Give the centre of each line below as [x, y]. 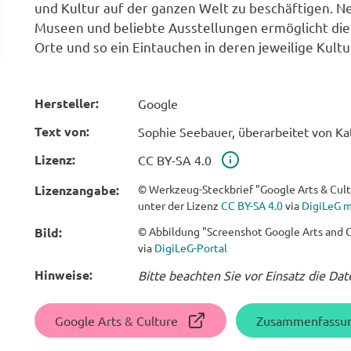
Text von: [62, 131]
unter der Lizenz [179, 205]
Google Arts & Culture [116, 320]
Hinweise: [63, 275]
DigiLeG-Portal [191, 248]
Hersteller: [67, 103]
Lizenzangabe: [77, 190]
